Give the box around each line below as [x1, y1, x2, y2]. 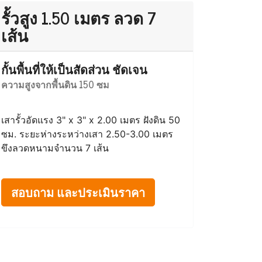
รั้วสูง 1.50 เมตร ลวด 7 [1, 4, 156, 31]
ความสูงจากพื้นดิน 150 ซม [1, 229, 109, 244]
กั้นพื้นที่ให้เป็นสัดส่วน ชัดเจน [1, 212, 147, 232]
